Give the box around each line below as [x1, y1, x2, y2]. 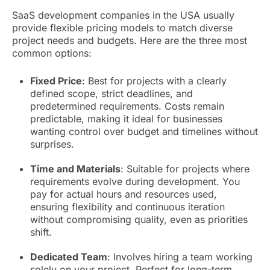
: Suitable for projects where [121, 163, 250, 175]
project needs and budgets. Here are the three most [12, 34, 247, 47]
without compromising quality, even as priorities [30, 213, 248, 226]
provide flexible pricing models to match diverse [12, 22, 233, 34]
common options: [12, 47, 92, 60]
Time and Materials [30, 163, 121, 175]
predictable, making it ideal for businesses [30, 113, 222, 125]
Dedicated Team [30, 251, 107, 263]
